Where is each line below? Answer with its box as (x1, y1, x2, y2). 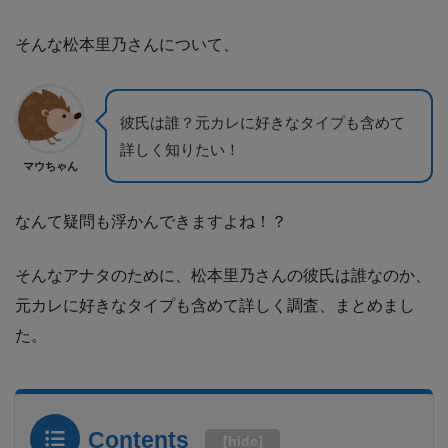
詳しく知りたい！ (120, 140, 240, 158)
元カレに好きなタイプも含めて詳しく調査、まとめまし (15, 296, 415, 314)
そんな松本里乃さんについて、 (15, 35, 239, 53)
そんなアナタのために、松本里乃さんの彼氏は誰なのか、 (15, 266, 431, 284)
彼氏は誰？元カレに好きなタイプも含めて (120, 113, 405, 131)
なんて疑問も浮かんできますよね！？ (15, 212, 287, 230)
